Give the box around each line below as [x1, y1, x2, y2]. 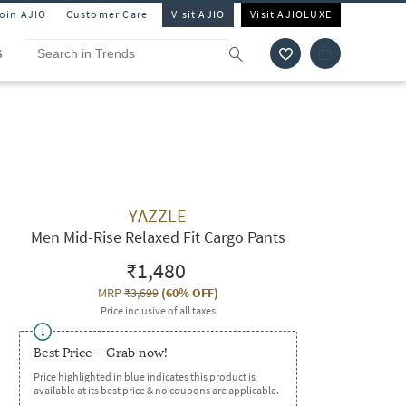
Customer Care [65, 7, 149, 21]
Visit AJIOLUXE [250, 7, 332, 21]
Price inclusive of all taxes [100, 304, 216, 317]
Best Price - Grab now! [33, 345, 168, 361]
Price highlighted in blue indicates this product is [33, 370, 256, 383]
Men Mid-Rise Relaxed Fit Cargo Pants [30, 227, 285, 247]
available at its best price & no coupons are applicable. [33, 383, 279, 397]
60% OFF [165, 285, 214, 301]
